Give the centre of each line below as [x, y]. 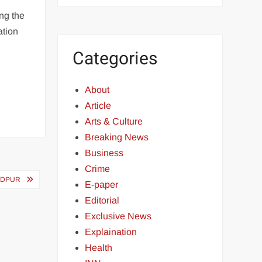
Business [104, 153]
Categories [115, 59]
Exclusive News [118, 216]
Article [98, 106]
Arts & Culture [114, 121]
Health [99, 248]
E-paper [102, 185]
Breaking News [117, 137]
